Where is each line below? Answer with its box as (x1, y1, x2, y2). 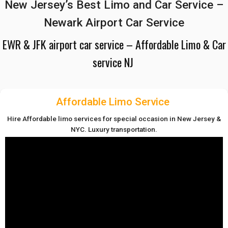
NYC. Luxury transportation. (71, 125, 157, 133)
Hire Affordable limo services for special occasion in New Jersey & (7, 114, 221, 123)
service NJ (92, 53, 136, 71)
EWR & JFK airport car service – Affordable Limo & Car (2, 36, 226, 53)
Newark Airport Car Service (44, 16, 184, 30)
